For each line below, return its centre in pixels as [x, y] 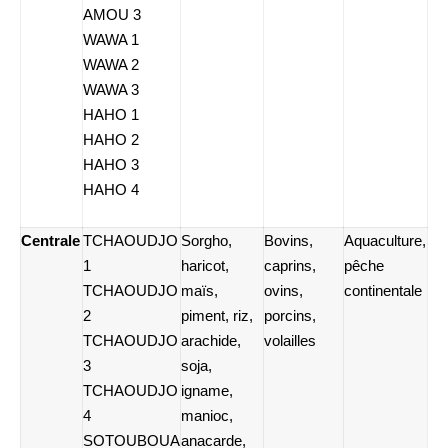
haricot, [205, 266]
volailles [290, 341]
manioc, [207, 416]
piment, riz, [217, 316]
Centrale [50, 241]
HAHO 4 [111, 190]
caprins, [290, 266]
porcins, [290, 316]
